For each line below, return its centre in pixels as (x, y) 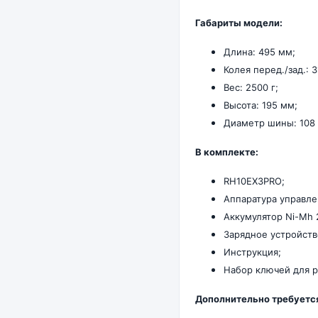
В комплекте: (227, 152)
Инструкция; (252, 252)
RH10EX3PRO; (254, 181)
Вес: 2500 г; (251, 88)
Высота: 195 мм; (261, 105)
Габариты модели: (239, 23)
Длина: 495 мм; (259, 52)
